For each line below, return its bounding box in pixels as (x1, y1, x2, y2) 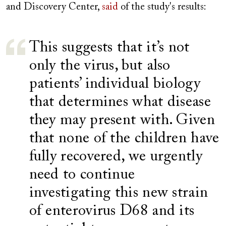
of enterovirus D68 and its (29, 204, 195, 219)
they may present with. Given (29, 113, 215, 128)
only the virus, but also (29, 59, 171, 74)
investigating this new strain (29, 186, 208, 201)
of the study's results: (118, 2, 206, 12)
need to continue (29, 167, 135, 183)
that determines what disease (29, 95, 211, 110)
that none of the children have (29, 131, 219, 146)
